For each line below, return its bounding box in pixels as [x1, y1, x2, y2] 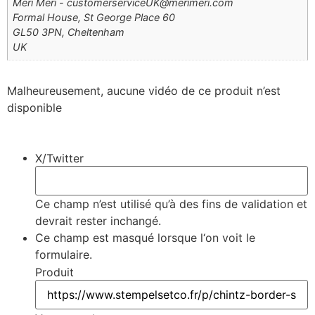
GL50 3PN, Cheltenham [13, 26, 125, 39]
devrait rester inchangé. [35, 213, 161, 228]
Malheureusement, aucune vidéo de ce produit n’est [7, 84, 281, 98]
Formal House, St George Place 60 [13, 11, 176, 24]
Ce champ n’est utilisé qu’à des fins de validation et [35, 196, 307, 211]
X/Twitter [35, 151, 84, 166]
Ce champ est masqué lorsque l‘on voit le [35, 230, 255, 245]
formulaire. [35, 247, 92, 262]
